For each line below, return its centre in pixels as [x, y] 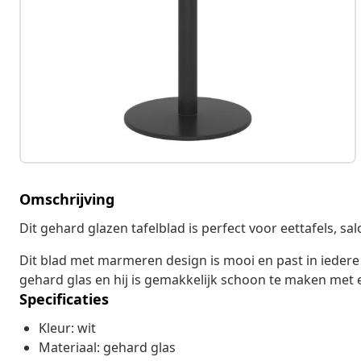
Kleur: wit [67, 328]
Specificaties [64, 299]
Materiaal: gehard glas [107, 348]
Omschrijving [67, 199]
